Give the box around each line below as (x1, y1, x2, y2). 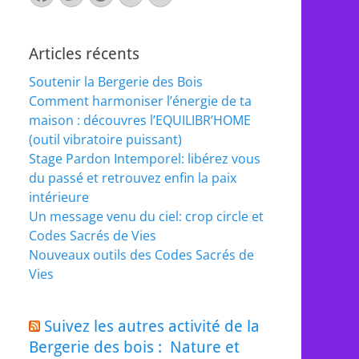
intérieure (29, 188, 89, 206)
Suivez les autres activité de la (44, 317, 260, 336)
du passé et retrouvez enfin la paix (29, 169, 236, 187)
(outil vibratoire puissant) (29, 131, 182, 148)
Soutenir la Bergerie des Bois (29, 73, 203, 91)
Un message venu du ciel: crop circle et (29, 208, 264, 225)
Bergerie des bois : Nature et (29, 337, 240, 357)
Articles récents (29, 44, 139, 63)
